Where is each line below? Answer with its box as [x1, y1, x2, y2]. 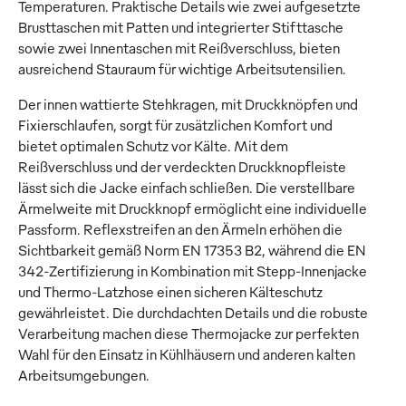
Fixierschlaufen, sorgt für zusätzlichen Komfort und [18, 116, 333, 135]
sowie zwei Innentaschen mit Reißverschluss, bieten [18, 39, 340, 58]
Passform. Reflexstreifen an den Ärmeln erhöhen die [18, 220, 343, 239]
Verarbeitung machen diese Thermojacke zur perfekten [18, 324, 359, 343]
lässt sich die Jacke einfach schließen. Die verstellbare [18, 179, 355, 198]
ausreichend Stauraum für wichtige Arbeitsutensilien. [18, 60, 346, 79]
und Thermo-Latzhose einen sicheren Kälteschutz [18, 283, 323, 302]
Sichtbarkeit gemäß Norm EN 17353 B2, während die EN [18, 241, 366, 260]
